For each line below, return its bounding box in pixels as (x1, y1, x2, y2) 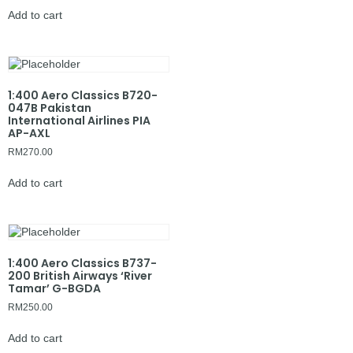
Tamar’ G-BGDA (8, 280, 101, 296)
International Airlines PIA (8, 112, 150, 128)
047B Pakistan (8, 99, 91, 116)
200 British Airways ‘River (8, 267, 152, 284)
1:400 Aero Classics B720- (8, 87, 158, 103)
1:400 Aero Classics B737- (8, 255, 157, 271)
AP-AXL (8, 124, 50, 141)
